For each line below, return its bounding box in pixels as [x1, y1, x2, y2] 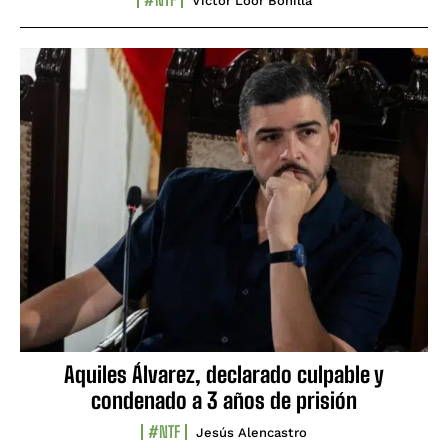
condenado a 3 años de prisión [91, 387, 357, 415]
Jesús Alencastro [196, 425, 307, 441]
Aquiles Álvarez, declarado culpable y [64, 361, 384, 389]
